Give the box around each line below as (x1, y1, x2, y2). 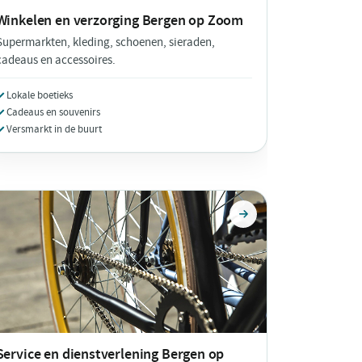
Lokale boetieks (6, 87, 73, 102)
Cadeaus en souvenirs (6, 104, 100, 119)
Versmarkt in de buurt (6, 121, 102, 136)
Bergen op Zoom (141, 11, 244, 30)
